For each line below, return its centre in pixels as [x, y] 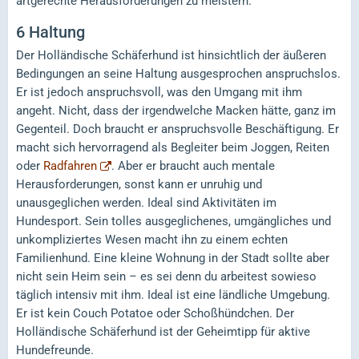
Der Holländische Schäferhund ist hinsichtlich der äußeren [171, 55]
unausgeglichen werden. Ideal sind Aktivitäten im [146, 202]
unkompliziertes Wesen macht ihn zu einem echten [152, 239]
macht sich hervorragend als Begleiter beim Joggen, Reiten [173, 147]
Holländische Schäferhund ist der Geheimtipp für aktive [163, 331]
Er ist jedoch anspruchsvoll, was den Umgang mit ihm [159, 92]
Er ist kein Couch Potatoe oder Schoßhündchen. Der [155, 313]
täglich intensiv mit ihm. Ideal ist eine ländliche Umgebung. [173, 294]
